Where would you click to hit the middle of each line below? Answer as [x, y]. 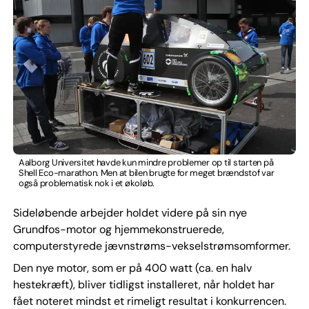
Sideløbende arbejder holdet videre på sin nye [130, 212]
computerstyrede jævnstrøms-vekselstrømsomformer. [151, 246]
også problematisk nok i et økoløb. [87, 183]
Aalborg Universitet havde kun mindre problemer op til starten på [146, 162]
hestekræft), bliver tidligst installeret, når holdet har [143, 284]
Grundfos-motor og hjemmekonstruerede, [118, 229]
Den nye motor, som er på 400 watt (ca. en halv [132, 268]
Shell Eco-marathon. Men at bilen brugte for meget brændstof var [146, 172]
